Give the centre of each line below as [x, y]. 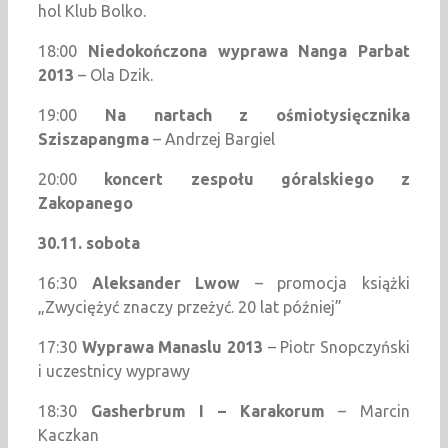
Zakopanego [85, 203]
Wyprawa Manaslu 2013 [172, 347]
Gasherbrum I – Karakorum [207, 411]
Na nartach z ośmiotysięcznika [257, 115]
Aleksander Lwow [173, 283]
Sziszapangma [93, 139]
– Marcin [367, 411]
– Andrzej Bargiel [212, 139]
